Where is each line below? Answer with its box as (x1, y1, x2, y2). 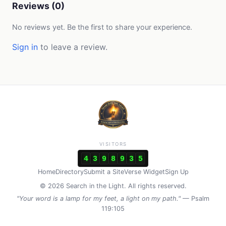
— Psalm (181, 195, 209, 202)
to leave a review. (38, 41, 107, 52)
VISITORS (99, 141, 127, 147)
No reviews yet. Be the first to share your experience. (12, 22, 192, 31)
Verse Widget (124, 168, 165, 176)
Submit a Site (83, 168, 124, 176)
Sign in (12, 41, 38, 52)
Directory (55, 168, 84, 176)
